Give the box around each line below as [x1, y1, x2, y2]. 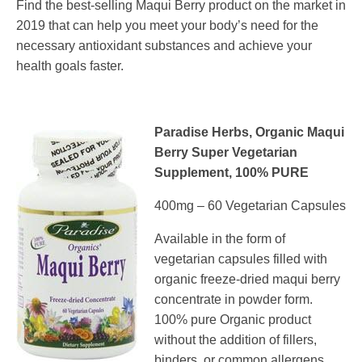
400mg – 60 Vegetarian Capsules [154, 199, 346, 213]
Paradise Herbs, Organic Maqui [154, 125, 344, 140]
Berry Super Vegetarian [154, 145, 297, 160]
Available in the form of [154, 232, 285, 246]
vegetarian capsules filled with [154, 252, 327, 267]
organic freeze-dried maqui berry [154, 272, 340, 287]
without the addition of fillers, [154, 333, 317, 347]
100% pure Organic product [154, 313, 311, 327]
